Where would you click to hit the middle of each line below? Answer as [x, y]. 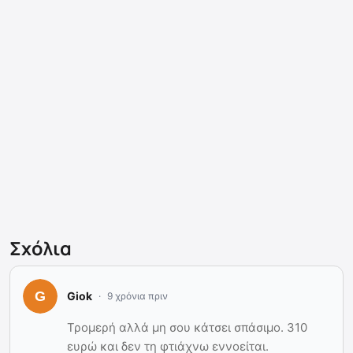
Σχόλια [41, 248]
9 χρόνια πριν [137, 295]
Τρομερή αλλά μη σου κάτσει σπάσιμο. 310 [187, 327]
